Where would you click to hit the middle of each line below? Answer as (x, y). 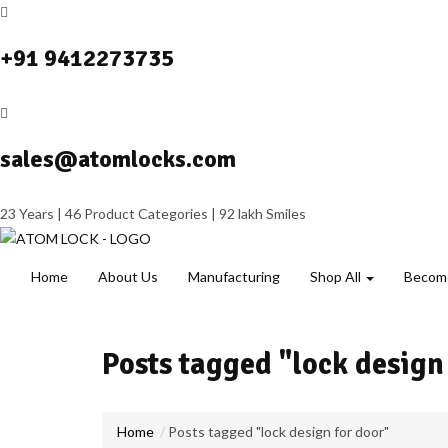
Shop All (337, 277)
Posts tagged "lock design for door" (278, 432)
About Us (128, 277)
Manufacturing (234, 277)
